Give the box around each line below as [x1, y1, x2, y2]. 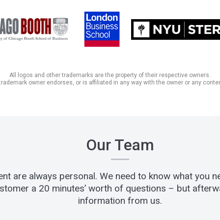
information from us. [78, 195, 162, 207]
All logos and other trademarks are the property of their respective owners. [9, 72, 211, 79]
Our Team [85, 136, 154, 155]
